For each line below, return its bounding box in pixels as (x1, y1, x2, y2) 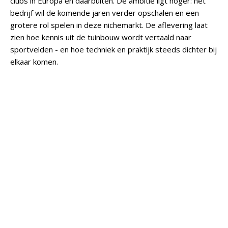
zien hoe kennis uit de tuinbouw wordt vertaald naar (10, 32, 191, 42)
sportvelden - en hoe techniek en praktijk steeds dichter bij (10, 44, 217, 54)
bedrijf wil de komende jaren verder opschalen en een (10, 8, 199, 18)
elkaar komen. (10, 56, 58, 67)
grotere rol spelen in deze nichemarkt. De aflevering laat (10, 20, 208, 30)
